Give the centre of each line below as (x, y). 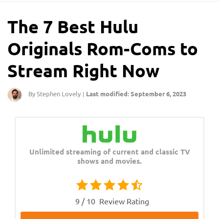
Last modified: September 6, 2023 (136, 94)
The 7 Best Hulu (73, 26)
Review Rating (123, 201)
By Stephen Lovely (55, 94)
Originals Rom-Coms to (103, 48)
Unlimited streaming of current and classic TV (109, 151)
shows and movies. (109, 161)
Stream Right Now (83, 70)
